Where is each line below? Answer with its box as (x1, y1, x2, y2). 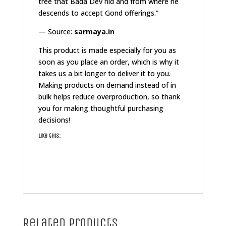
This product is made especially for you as (38, 45, 176, 55)
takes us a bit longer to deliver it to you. (38, 68, 171, 78)
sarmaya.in (74, 26, 115, 36)
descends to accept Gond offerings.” (38, 8, 158, 18)
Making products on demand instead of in (38, 80, 176, 90)
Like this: (38, 132, 61, 139)
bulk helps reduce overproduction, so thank (38, 91, 180, 101)
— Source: (38, 26, 74, 36)
